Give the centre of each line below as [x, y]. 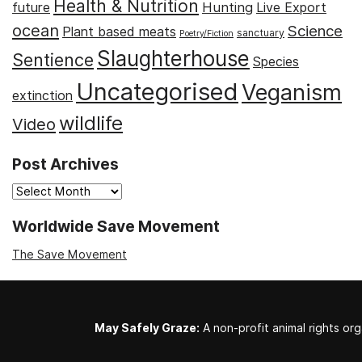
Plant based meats [119, 32]
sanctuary [261, 32]
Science [315, 30]
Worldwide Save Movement [116, 227]
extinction [42, 95]
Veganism [292, 92]
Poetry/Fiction [206, 33]
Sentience [53, 59]
